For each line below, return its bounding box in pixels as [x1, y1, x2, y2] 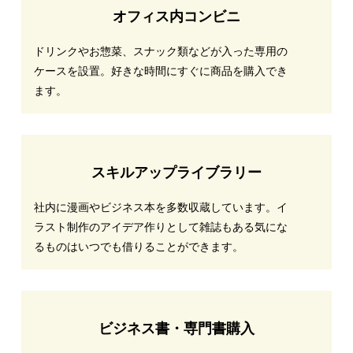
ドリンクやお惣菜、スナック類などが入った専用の [33, 43, 288, 59]
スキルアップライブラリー [91, 162, 262, 183]
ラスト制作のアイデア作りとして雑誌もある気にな [33, 218, 288, 235]
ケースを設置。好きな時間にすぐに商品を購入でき [33, 62, 288, 79]
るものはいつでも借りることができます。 [33, 238, 243, 255]
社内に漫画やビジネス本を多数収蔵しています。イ [33, 199, 288, 215]
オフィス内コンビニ [113, 6, 240, 27]
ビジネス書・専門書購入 [98, 318, 255, 339]
